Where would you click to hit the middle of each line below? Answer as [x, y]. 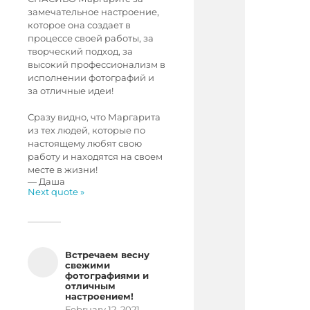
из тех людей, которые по [86, 130]
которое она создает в [79, 25]
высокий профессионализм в [97, 65]
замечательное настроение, [93, 12]
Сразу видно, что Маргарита [94, 117]
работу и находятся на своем [95, 157]
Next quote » [56, 192]
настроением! [99, 297]
